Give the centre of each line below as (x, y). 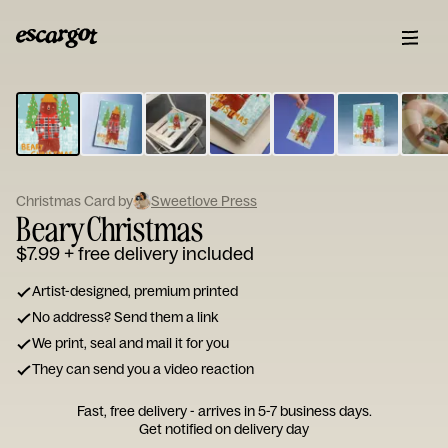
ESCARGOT (142, 83)
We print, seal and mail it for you (130, 343)
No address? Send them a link (125, 317)
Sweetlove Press (204, 201)
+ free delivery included (159, 253)
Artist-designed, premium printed (135, 291)
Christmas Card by (74, 201)
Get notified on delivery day (224, 429)
